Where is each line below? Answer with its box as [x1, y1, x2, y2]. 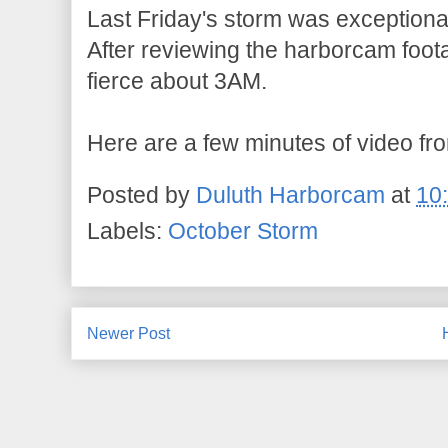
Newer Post [87, 325, 170, 343]
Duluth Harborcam [196, 183, 385, 209]
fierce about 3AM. [87, 68, 267, 94]
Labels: [87, 219, 168, 245]
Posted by [87, 183, 196, 209]
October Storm [168, 219, 318, 245]
